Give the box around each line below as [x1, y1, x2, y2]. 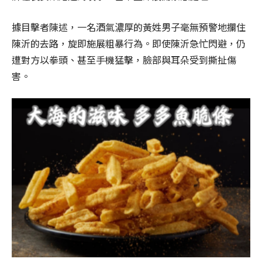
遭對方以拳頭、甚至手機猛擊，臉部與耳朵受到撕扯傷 [12, 52, 236, 67]
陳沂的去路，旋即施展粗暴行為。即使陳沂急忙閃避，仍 [12, 36, 246, 50]
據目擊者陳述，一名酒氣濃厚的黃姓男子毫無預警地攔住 [12, 19, 246, 34]
